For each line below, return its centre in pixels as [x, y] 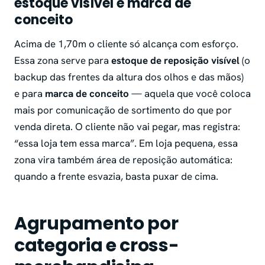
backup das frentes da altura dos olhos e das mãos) [129, 77]
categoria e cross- [97, 246]
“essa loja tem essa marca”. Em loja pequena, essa [126, 143]
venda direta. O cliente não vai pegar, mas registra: [127, 127]
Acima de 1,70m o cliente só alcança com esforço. [126, 44]
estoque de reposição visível [175, 61]
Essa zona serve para [63, 61]
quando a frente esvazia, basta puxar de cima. [116, 177]
